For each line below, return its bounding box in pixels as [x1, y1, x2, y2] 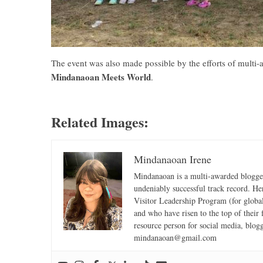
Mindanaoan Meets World [51, 70, 151, 83]
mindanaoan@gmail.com [134, 232, 217, 243]
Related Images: [51, 112, 149, 132]
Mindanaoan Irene [134, 152, 211, 166]
